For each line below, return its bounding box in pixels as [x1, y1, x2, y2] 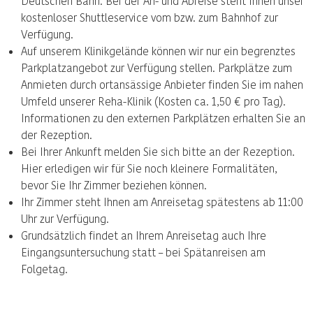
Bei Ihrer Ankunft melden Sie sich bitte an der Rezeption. [21, 145, 295, 158]
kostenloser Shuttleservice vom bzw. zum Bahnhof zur [21, 10, 278, 24]
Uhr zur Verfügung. [21, 212, 109, 225]
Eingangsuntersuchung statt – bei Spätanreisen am [21, 245, 265, 259]
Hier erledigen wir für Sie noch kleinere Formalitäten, [21, 161, 277, 175]
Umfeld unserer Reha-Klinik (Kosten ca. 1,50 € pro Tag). [21, 94, 286, 108]
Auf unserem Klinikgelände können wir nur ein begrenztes [21, 44, 296, 57]
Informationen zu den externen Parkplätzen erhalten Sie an [21, 111, 305, 124]
